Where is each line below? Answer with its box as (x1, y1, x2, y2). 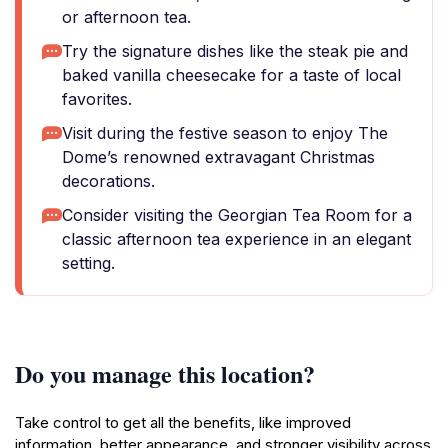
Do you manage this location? (15, 356, 315, 391)
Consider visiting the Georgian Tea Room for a (62, 205, 412, 225)
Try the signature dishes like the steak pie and (62, 41, 408, 61)
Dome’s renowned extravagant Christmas (62, 147, 375, 167)
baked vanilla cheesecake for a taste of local (62, 65, 401, 85)
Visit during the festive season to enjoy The (62, 123, 388, 143)
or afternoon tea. (62, 7, 191, 27)
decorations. (62, 171, 155, 191)
